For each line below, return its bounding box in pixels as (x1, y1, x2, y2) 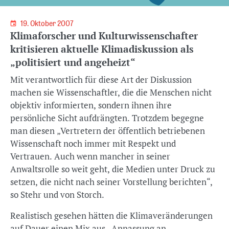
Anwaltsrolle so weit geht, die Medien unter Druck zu (10, 163, 215, 175)
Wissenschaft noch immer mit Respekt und (10, 138, 176, 149)
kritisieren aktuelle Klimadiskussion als (10, 42, 194, 55)
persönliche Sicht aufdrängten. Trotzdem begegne (10, 112, 204, 124)
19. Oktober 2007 (20, 19, 75, 28)
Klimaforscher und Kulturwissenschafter (10, 29, 198, 42)
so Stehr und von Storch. (10, 189, 104, 200)
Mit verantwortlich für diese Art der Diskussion (10, 74, 192, 85)
